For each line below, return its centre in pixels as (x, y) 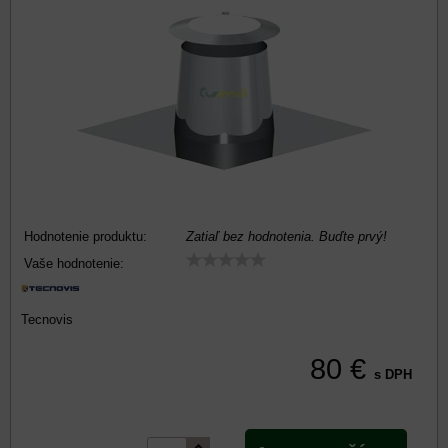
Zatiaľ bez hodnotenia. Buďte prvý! (286, 236)
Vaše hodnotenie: (74, 263)
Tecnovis (47, 319)
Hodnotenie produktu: (85, 236)
